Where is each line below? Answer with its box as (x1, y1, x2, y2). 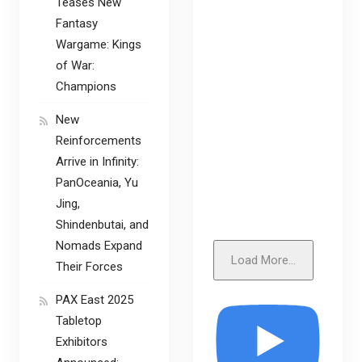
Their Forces (55, 259, 123, 274)
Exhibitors (55, 334, 107, 349)
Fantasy (55, 15, 98, 31)
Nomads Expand (55, 238, 142, 253)
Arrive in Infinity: (55, 154, 139, 169)
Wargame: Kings (55, 36, 141, 52)
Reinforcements (55, 133, 141, 148)
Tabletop (55, 313, 102, 328)
